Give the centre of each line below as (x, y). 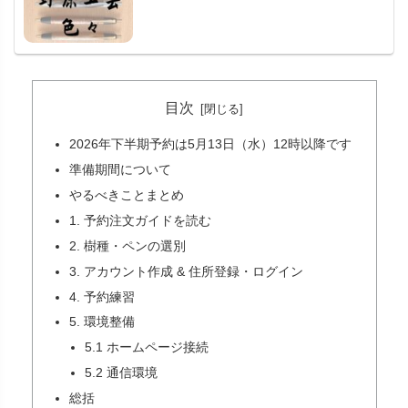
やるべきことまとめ (126, 195)
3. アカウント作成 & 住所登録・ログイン (186, 271)
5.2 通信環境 (122, 373)
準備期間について (120, 170)
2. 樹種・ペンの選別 (127, 245)
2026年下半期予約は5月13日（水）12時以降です (210, 144)
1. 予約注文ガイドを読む (140, 220)
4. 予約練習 (102, 296)
